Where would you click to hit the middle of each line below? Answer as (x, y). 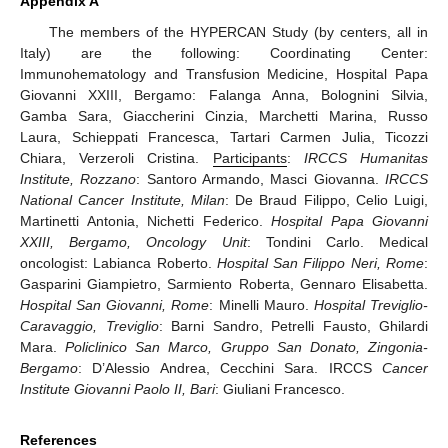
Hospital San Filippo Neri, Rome (320, 263)
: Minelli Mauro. (261, 305)
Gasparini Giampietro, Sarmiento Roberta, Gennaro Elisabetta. (224, 284)
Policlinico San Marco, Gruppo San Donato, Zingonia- (247, 347)
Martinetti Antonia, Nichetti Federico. (145, 221)
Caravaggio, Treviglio (89, 326)
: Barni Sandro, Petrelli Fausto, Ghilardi (293, 326)
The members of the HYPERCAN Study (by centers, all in (238, 32)
